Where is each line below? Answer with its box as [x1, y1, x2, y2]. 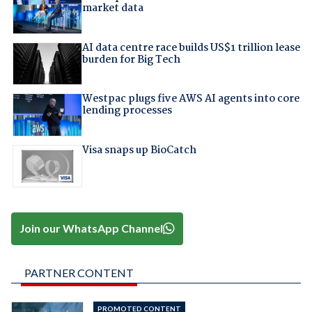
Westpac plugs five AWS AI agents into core [81, 91, 299, 108]
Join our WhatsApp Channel [19, 221, 164, 235]
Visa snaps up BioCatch [81, 141, 196, 159]
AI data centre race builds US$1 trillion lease [81, 39, 300, 56]
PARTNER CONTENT [24, 265, 134, 279]
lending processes [81, 102, 172, 120]
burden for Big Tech [81, 51, 180, 68]
